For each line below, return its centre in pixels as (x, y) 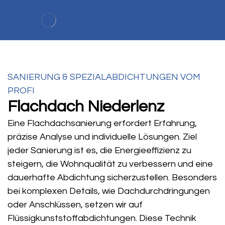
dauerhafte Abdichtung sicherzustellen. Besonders (112, 178)
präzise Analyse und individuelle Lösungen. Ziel (102, 137)
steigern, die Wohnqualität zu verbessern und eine (110, 164)
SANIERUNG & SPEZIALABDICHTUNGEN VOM (104, 77)
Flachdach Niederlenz (86, 107)
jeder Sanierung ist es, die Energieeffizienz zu (99, 150)
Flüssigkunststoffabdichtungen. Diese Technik (102, 218)
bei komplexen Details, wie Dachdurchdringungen (109, 191)
